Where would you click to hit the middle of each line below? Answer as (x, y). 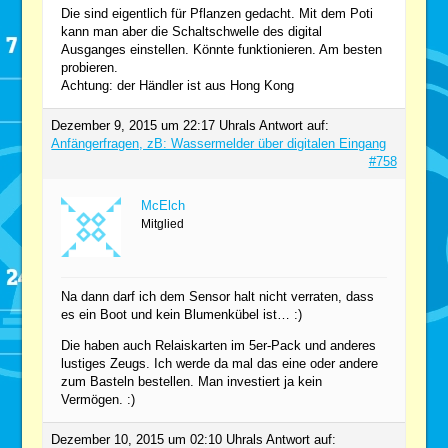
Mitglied (163, 223)
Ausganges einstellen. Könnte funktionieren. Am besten (222, 49)
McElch (163, 205)
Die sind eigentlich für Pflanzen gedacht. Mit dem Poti (217, 13)
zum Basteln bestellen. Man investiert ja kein (192, 381)
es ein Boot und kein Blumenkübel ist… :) (182, 314)
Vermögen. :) (98, 399)
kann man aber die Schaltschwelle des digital (192, 31)
